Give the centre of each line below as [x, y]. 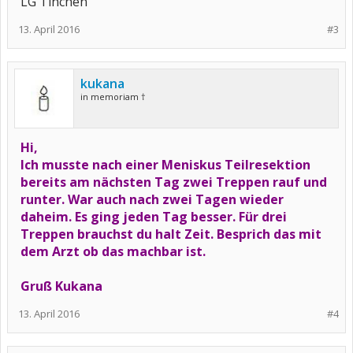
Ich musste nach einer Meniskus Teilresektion [165, 165]
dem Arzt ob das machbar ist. [113, 251]
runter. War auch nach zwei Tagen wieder [152, 199]
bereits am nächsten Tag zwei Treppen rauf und [174, 182]
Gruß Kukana [61, 286]
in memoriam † [113, 97]
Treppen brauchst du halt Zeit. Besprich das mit [171, 234]
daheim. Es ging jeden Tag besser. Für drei [154, 217]
